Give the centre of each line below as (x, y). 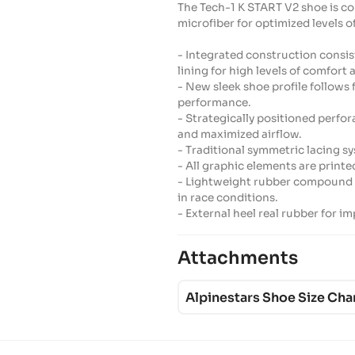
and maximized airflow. (240, 134)
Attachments (238, 258)
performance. (214, 103)
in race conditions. (228, 198)
